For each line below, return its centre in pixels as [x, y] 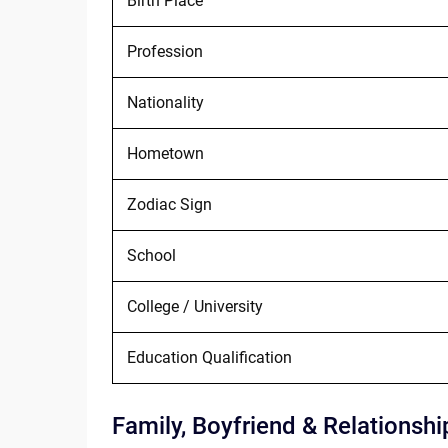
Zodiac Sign [169, 204]
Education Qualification [209, 357]
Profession [164, 51]
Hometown [165, 153]
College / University [194, 306]
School [151, 255]
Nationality [165, 102]
